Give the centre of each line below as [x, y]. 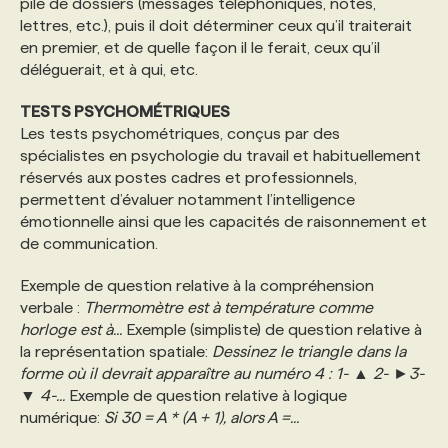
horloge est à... [71, 329]
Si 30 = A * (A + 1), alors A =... [201, 417]
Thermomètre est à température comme [228, 307]
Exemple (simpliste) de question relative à [272, 329]
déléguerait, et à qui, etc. [109, 69]
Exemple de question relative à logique [206, 395]
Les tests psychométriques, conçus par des [180, 133]
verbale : [52, 307]
